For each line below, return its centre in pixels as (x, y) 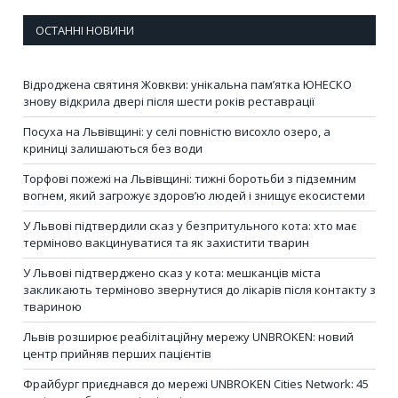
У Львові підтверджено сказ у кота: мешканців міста (172, 273)
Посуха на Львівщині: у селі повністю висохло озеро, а (177, 132)
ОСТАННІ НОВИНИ (85, 31)
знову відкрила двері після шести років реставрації (169, 102)
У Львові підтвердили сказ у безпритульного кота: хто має (190, 226)
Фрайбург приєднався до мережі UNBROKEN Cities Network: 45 (196, 384)
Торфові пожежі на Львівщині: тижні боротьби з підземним (190, 179)
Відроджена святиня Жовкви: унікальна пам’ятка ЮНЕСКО (187, 85)
